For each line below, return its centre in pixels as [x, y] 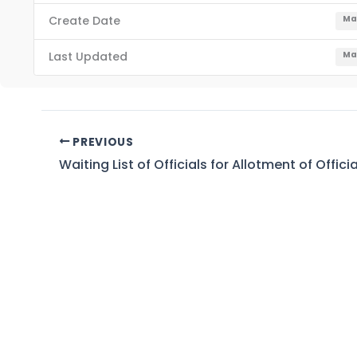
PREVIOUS [102, 142]
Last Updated [88, 57]
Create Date [84, 21]
